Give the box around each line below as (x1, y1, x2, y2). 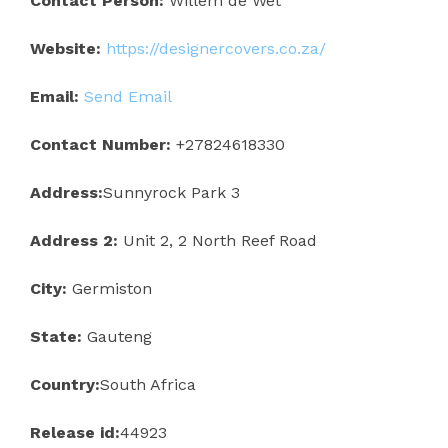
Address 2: (30, 231, 118, 250)
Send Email (84, 87, 172, 106)
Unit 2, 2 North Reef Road (118, 231, 317, 250)
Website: (30, 39, 101, 58)
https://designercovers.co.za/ (106, 39, 326, 58)
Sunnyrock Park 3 (103, 183, 240, 202)
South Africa (100, 375, 196, 394)
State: (30, 327, 82, 346)
